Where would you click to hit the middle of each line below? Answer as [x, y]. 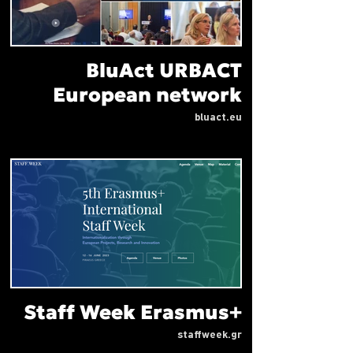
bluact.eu [218, 117]
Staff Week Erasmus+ [133, 312]
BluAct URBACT [164, 70]
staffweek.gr [210, 335]
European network [147, 95]
